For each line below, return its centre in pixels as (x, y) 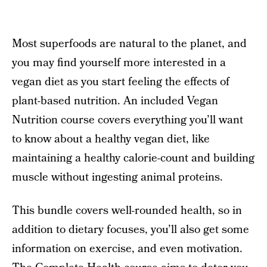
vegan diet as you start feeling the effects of (121, 82)
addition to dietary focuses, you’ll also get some (131, 230)
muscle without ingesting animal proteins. (117, 178)
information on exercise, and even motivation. (127, 249)
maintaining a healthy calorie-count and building (133, 159)
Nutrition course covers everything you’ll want (128, 120)
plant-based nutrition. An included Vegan (115, 101)
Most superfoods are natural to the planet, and (129, 44)
